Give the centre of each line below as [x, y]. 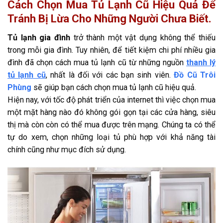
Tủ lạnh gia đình [39, 38]
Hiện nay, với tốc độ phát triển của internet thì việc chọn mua [111, 100]
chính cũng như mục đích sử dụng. [67, 150]
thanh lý [201, 63]
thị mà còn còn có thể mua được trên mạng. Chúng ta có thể [111, 125]
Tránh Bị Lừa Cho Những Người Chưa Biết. [110, 19]
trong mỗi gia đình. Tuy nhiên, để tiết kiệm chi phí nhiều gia [111, 50]
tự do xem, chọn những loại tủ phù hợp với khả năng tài [111, 137]
